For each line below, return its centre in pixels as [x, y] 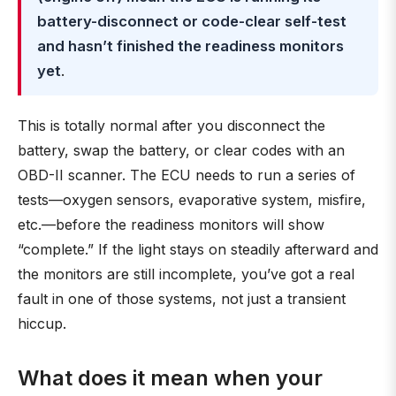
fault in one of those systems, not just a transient [182, 299]
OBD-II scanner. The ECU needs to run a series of [187, 175]
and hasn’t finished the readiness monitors [190, 46]
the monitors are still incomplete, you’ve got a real [186, 274]
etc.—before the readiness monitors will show [171, 225]
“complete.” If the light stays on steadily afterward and [198, 249]
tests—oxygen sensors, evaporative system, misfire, [192, 200]
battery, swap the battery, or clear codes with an [181, 150]
